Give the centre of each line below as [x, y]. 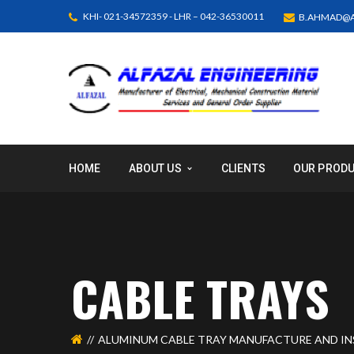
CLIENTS [243, 168]
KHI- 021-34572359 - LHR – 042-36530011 [173, 17]
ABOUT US [155, 168]
